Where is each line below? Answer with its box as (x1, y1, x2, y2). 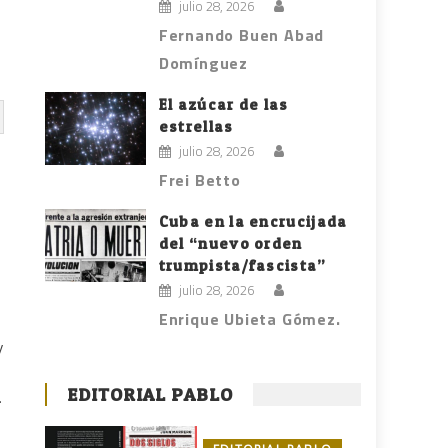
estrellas (158, 117, 234, 137)
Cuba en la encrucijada (158, 212, 348, 232)
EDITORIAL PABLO (67, 384, 233, 406)
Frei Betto (158, 168, 241, 193)
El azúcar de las (158, 95, 289, 115)
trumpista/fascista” (158, 256, 327, 276)
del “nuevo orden (158, 234, 303, 254)
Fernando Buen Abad (158, 23, 325, 48)
